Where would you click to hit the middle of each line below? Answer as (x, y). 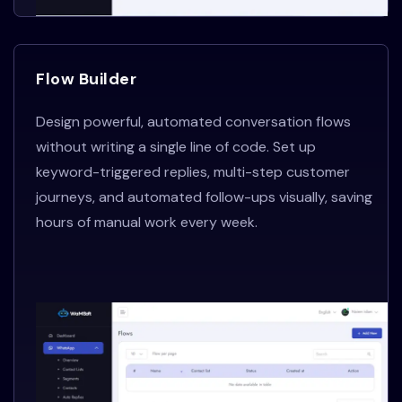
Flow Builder (86, 79)
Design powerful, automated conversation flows (193, 121)
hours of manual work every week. (147, 222)
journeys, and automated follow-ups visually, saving (204, 197)
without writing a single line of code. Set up (176, 146)
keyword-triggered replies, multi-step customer (193, 171)
